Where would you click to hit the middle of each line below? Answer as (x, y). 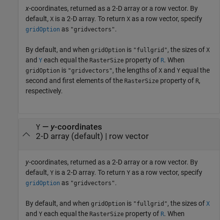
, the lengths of (136, 70)
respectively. (44, 91)
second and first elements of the (75, 80)
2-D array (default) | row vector (92, 136)
